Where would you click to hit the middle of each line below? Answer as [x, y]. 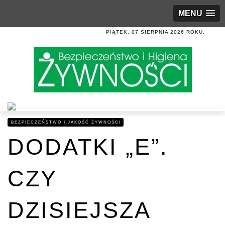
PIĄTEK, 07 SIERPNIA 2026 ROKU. [155, 32]
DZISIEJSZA [79, 210]
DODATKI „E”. [88, 147]
